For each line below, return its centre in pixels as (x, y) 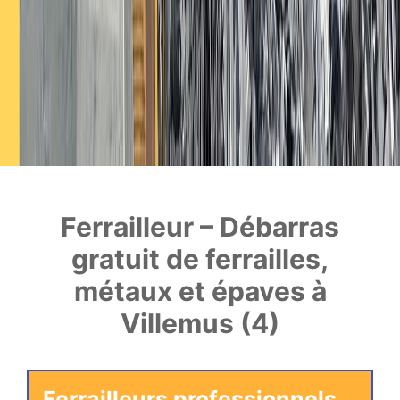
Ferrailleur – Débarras (200, 227)
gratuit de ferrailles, (200, 259)
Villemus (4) (200, 324)
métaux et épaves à (200, 292)
